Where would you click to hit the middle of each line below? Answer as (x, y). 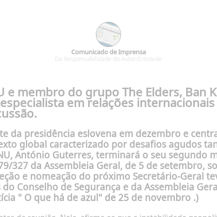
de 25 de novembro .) (150, 197)
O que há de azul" (63, 197)
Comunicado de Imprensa (108, 52)
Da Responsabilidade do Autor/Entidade (108, 59)
